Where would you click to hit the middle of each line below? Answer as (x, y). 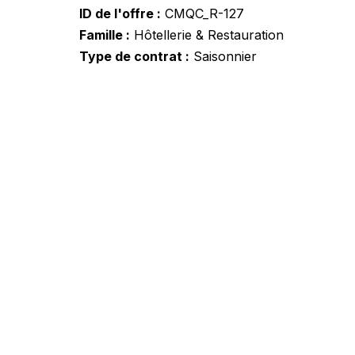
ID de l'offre (116, 13)
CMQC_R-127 (202, 13)
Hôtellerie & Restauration (207, 35)
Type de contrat (131, 56)
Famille (101, 35)
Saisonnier (223, 56)
